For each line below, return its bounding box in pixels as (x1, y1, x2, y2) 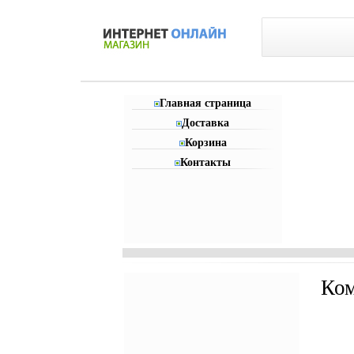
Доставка (182, 117, 229, 129)
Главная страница (160, 97, 251, 109)
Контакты (180, 156, 231, 168)
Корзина (184, 137, 227, 149)
